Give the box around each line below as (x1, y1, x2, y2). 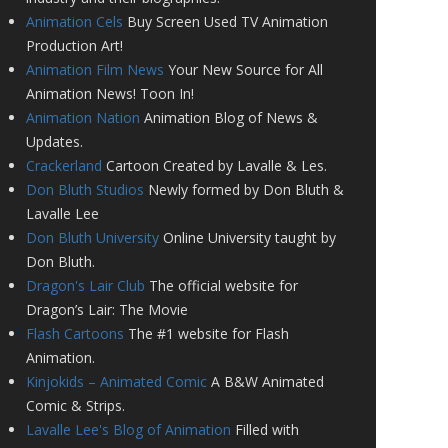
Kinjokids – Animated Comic (26, 372, 207, 391)
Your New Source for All (164, 60, 323, 79)
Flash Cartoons (26, 324, 124, 343)
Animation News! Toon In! (26, 84, 194, 103)
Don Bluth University (26, 228, 159, 247)
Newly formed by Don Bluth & (144, 180, 344, 199)
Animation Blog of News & (140, 108, 318, 127)
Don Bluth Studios (26, 180, 144, 199)
